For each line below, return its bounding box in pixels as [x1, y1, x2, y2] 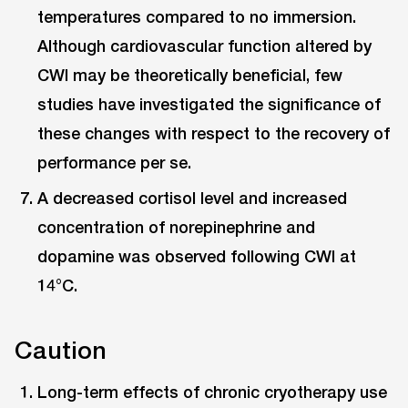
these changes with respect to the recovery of [37, 122, 391, 143]
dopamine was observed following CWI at [37, 246, 357, 267]
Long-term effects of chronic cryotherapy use [37, 382, 388, 403]
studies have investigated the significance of [37, 93, 382, 114]
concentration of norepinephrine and [37, 217, 316, 238]
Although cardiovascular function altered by [37, 35, 372, 56]
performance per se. [37, 151, 192, 172]
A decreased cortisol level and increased [37, 188, 348, 209]
